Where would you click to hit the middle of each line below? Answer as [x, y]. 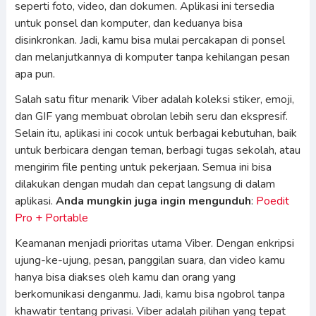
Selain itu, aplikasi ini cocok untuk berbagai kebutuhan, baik [156, 133]
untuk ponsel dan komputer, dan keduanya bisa [128, 23]
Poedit [272, 201]
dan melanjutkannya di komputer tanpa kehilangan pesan [152, 57]
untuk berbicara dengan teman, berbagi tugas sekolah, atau [157, 150]
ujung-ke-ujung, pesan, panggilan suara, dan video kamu [150, 260]
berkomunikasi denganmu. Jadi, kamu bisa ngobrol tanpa [150, 294]
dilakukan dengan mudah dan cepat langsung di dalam [145, 184]
